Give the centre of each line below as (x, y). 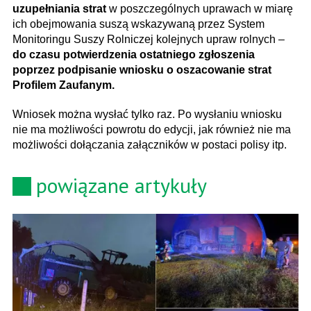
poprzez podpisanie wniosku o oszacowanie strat (142, 69)
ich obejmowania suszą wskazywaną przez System (138, 24)
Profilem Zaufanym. (64, 85)
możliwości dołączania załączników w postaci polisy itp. (150, 144)
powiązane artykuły (121, 185)
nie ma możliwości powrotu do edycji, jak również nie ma (152, 129)
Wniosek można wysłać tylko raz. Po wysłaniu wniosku (147, 114)
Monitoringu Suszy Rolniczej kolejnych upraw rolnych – (149, 39)
